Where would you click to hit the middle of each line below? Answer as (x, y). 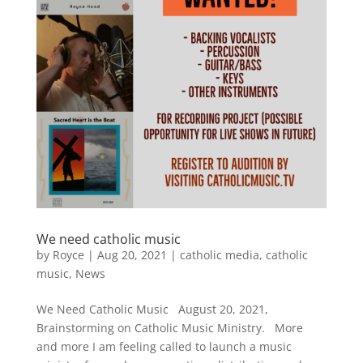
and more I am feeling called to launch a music (164, 347)
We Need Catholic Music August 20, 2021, (152, 310)
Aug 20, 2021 (132, 255)
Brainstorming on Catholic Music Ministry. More (169, 328)
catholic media (219, 255)
